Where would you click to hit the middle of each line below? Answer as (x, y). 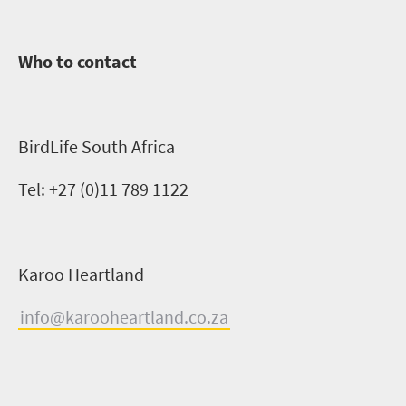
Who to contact (79, 61)
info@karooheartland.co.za (124, 316)
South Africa (126, 146)
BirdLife (48, 146)
